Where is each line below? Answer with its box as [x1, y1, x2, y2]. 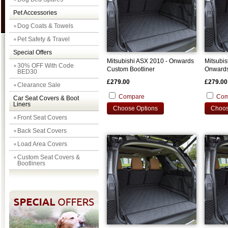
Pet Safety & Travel [17, 36, 70, 43]
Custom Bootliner [107, 66, 155, 73]
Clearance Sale [17, 81, 61, 89]
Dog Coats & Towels [17, 22, 73, 30]
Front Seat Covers [17, 114, 67, 121]
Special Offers [13, 49, 52, 56]
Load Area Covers [17, 140, 67, 148]
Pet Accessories [13, 9, 57, 16]
